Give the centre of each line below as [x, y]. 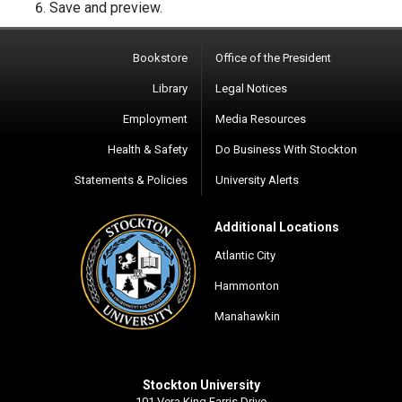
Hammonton [247, 286]
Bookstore [160, 58]
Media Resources [261, 119]
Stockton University [201, 385]
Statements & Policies [131, 180]
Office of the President [273, 58]
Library [170, 89]
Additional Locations [277, 227]
